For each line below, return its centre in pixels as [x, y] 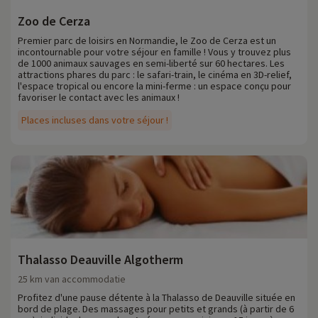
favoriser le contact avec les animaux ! [99, 98]
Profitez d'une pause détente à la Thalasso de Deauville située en [157, 298]
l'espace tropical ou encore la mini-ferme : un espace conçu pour [154, 86]
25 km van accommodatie [72, 279]
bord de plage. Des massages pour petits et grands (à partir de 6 [156, 309]
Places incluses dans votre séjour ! [95, 120]
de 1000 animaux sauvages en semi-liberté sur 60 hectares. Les [151, 64]
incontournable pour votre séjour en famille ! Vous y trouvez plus [154, 52]
